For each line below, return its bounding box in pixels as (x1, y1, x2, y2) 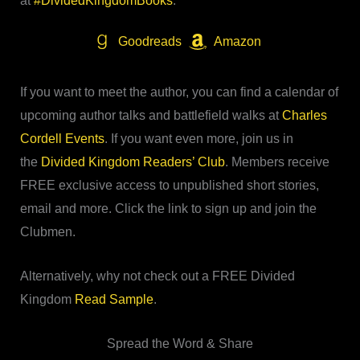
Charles (281, 108, 327, 123)
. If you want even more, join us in (104, 132, 293, 146)
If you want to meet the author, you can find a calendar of (19, 85, 338, 100)
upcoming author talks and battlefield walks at (19, 108, 282, 123)
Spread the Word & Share (107, 336, 253, 350)
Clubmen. (19, 225, 76, 239)
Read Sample (74, 292, 153, 306)
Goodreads (118, 35, 182, 49)
